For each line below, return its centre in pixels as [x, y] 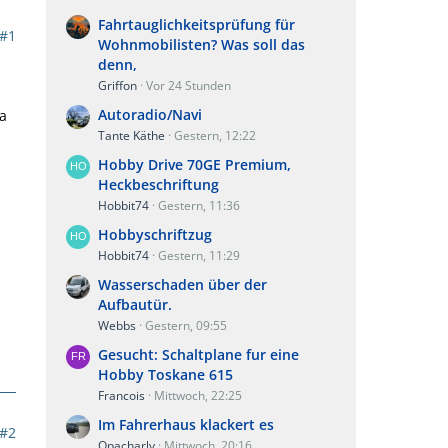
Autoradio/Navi [150, 114]
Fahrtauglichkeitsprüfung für [196, 24]
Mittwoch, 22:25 [198, 395]
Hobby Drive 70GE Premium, [194, 164]
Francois [121, 395]
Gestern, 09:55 [186, 325]
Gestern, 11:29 [199, 255]
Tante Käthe [131, 135]
